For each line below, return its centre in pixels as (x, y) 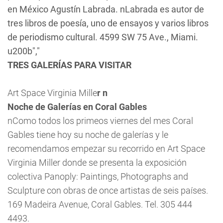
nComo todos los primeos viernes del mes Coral (100, 121)
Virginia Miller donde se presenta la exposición (97, 163)
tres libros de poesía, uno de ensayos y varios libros (108, 23)
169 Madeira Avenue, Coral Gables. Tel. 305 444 (100, 204)
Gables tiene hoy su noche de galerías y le (88, 135)
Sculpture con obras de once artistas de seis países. (108, 190)
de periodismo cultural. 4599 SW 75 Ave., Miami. (103, 37)
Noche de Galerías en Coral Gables (77, 107)
